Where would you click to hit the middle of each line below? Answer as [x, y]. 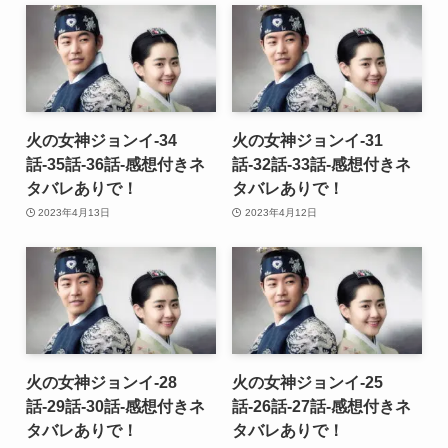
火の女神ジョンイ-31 [308, 140]
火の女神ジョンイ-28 [101, 381]
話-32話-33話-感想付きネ [322, 164]
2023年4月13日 [74, 212]
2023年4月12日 [280, 212]
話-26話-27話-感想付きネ [322, 405]
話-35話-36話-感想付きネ [115, 164]
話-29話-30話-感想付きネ [115, 405]
